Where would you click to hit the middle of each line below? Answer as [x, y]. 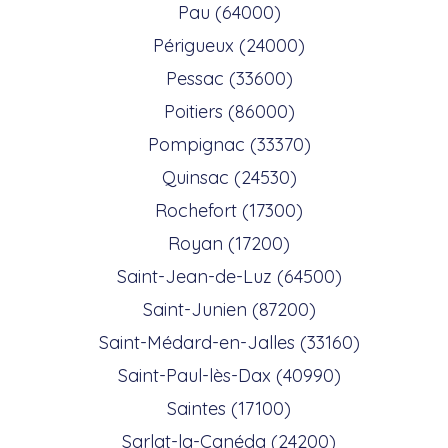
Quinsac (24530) [229, 177]
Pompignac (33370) [229, 144]
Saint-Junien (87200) [229, 309]
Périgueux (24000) [229, 45]
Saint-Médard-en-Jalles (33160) [229, 342]
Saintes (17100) [229, 408]
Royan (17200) [229, 243]
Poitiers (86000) [229, 111]
